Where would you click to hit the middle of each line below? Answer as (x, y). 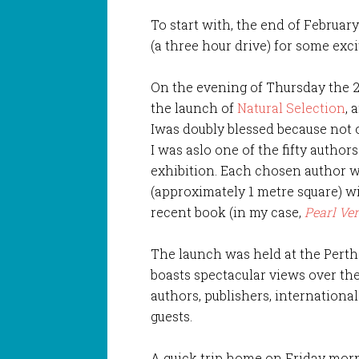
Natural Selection (292, 107)
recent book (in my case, (228, 212)
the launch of (194, 107)
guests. (172, 316)
